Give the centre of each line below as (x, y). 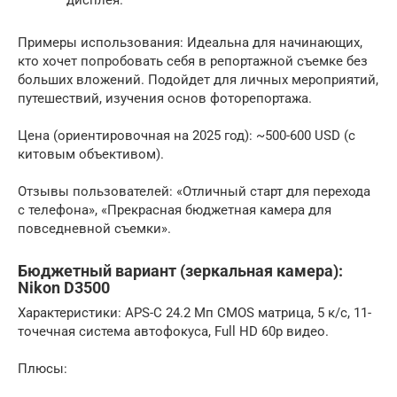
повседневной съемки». (94, 229)
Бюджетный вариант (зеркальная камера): (180, 271)
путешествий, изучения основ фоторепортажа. (165, 98)
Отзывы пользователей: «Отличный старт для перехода (194, 191)
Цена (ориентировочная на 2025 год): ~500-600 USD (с (187, 136)
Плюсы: (43, 369)
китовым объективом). (91, 154)
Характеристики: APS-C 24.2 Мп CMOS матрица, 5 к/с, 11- (195, 313)
